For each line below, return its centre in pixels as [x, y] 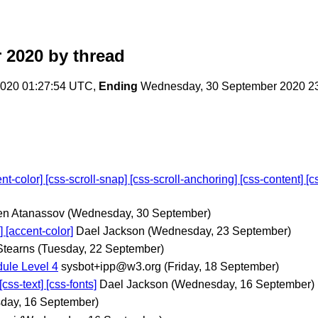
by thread [84, 56]
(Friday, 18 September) [221, 267]
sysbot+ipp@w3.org [111, 267]
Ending [118, 87]
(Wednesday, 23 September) [219, 231]
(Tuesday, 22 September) [101, 248]
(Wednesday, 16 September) [243, 285]
